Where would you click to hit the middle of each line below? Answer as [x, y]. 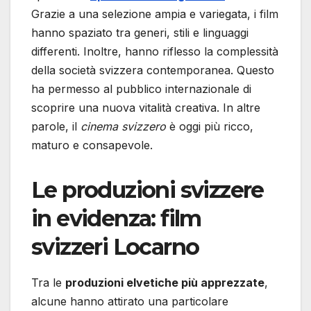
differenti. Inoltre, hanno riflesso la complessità [155, 51]
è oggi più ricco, [210, 126]
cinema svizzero [123, 126]
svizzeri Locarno [115, 246]
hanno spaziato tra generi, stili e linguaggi [140, 32]
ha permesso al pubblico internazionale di [141, 89]
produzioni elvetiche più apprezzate [165, 282]
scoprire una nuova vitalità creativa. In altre [146, 107]
